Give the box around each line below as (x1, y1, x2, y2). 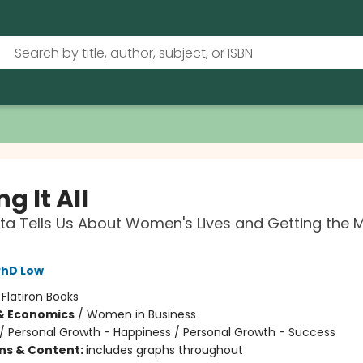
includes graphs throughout (85, 342, 243, 358)
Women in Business (86, 306, 196, 322)
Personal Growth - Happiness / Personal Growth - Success (7, 324, 335, 340)
